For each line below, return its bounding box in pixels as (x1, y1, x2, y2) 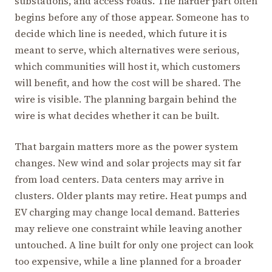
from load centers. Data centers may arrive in (15, 172, 224, 186)
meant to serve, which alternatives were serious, (15, 42, 239, 56)
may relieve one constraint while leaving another (15, 221, 242, 235)
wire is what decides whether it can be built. (15, 108, 219, 122)
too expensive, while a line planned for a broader (15, 254, 241, 268)
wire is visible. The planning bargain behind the (15, 92, 237, 106)
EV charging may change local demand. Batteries (15, 205, 240, 219)
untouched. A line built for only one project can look (15, 237, 254, 251)
